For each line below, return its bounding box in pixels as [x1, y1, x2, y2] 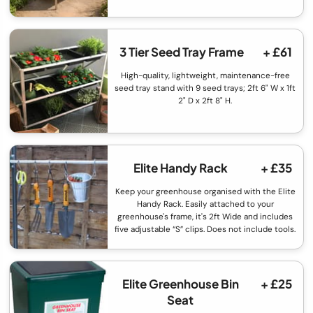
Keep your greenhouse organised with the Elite [115, 186, 296, 198]
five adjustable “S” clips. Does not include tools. [115, 224, 296, 235]
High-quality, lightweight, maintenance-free [120, 70, 290, 82]
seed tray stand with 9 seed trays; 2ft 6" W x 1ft [115, 82, 296, 94]
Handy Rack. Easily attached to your [136, 198, 274, 210]
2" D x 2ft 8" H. [178, 95, 233, 107]
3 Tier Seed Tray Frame [119, 44, 244, 60]
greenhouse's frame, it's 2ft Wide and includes [117, 211, 293, 223]
